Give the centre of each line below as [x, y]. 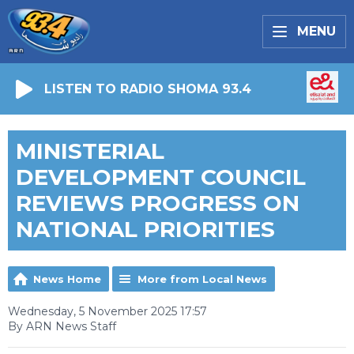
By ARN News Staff [62, 326]
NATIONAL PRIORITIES [145, 229]
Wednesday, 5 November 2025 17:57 [107, 311]
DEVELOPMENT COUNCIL [161, 177]
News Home [67, 279]
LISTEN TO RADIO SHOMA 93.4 [148, 88]
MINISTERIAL [90, 151]
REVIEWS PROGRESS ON [158, 203]
